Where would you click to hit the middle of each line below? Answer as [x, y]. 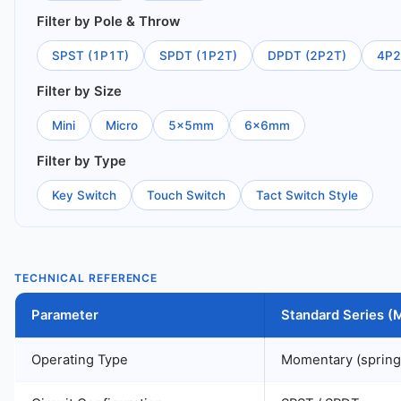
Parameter [65, 315]
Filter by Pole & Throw [108, 21]
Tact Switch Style [307, 195]
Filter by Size [79, 91]
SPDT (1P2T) [198, 55]
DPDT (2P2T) [307, 55]
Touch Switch [186, 195]
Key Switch [84, 195]
